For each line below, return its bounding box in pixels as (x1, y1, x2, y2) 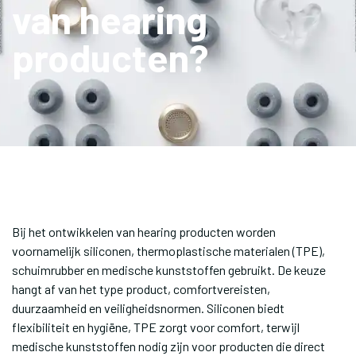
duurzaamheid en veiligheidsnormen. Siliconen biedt (12, 300, 284, 315)
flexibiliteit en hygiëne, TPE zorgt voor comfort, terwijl (12, 319, 300, 335)
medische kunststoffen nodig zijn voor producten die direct (12, 339, 325, 354)
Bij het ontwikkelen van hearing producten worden (12, 224, 276, 239)
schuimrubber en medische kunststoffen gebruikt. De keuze (12, 262, 326, 277)
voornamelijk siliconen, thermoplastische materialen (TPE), (12, 243, 325, 258)
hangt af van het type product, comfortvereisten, (12, 281, 270, 296)
